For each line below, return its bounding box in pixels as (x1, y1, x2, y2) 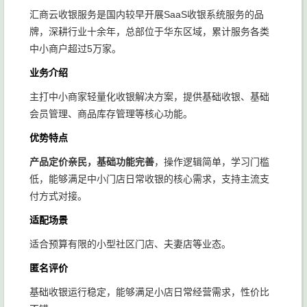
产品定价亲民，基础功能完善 (29, 156, 154, 167)
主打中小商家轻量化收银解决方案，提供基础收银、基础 (29, 91, 269, 102)
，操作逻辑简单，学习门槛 (154, 156, 269, 167)
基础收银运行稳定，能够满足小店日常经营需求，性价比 (29, 286, 269, 297)
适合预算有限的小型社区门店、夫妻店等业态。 (29, 238, 231, 249)
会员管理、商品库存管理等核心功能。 (29, 108, 193, 119)
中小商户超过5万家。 (29, 43, 121, 54)
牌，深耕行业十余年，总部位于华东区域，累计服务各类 (29, 26, 269, 37)
